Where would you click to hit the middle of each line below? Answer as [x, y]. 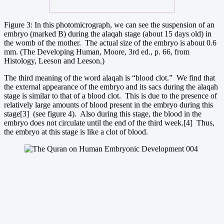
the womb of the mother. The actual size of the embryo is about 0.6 [110, 42]
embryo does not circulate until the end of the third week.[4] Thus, [109, 122]
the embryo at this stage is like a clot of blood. [76, 131]
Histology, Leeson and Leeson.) [54, 60]
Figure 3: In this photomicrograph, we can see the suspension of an [109, 24]
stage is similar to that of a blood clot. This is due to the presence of [110, 95]
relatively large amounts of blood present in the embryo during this [108, 104]
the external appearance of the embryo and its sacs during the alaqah [111, 86]
